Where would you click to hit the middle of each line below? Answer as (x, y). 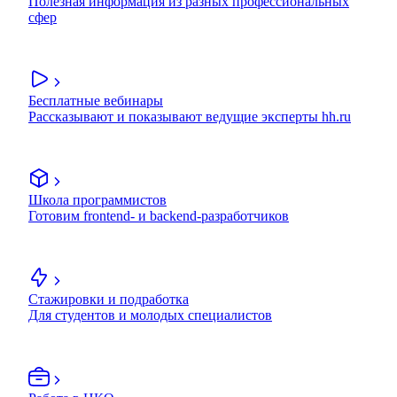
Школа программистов (97, 200)
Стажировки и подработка (109, 300)
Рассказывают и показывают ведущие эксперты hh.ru (190, 117)
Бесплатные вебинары (96, 101)
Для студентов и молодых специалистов (150, 315)
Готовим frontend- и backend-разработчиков (159, 216)
